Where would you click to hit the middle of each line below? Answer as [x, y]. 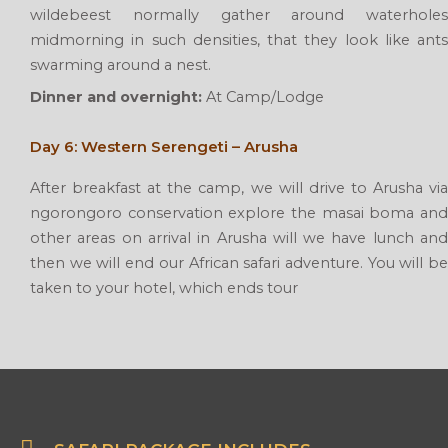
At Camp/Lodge [263, 97]
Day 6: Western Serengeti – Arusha [164, 146]
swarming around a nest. [120, 65]
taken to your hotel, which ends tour [164, 287]
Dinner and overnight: [116, 97]
